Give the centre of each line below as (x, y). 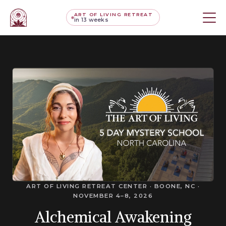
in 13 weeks (91, 20)
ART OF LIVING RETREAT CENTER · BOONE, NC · (113, 186)
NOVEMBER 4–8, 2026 (113, 195)
